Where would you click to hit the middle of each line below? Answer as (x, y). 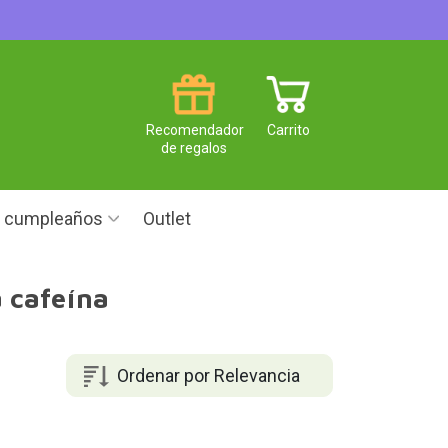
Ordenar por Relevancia (208, 375)
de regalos (193, 147)
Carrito (288, 129)
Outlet (167, 218)
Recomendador (195, 129)
